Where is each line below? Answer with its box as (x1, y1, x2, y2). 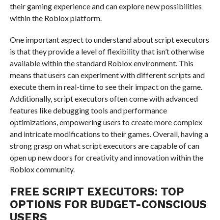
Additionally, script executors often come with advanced (9, 93, 198, 103)
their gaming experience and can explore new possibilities (9, 1, 202, 11)
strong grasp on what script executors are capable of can (9, 140, 199, 150)
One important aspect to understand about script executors (9, 34, 209, 44)
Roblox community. (9, 164, 75, 174)
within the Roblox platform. (9, 13, 102, 23)
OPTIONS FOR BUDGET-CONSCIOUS (9, 197, 207, 211)
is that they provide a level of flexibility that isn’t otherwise (9, 46, 204, 56)
